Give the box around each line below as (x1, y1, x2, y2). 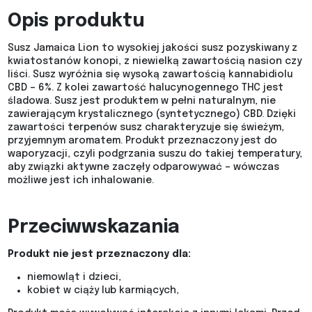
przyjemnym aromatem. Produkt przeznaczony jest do (7, 136, 277, 146)
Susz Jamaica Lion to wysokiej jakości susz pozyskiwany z (7, 43, 297, 54)
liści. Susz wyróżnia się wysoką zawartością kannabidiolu (7, 70, 292, 80)
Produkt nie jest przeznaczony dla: (7, 249, 191, 260)
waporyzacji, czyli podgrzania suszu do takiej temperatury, (7, 149, 302, 159)
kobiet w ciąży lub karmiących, (26, 286, 179, 296)
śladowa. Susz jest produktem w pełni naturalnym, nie (7, 96, 276, 107)
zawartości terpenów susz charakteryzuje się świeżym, (7, 123, 284, 133)
